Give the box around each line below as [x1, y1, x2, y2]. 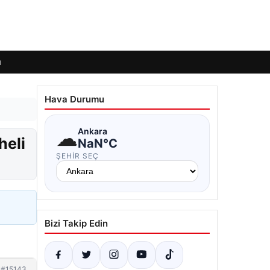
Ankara [78, 125, 107, 136]
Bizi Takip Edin [45, 218, 108, 229]
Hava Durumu [45, 93, 104, 105]
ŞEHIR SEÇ [56, 151, 99, 160]
